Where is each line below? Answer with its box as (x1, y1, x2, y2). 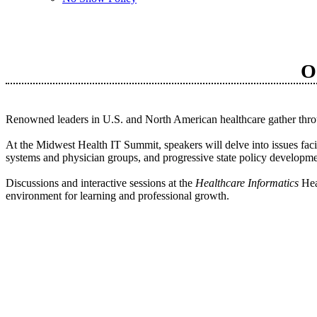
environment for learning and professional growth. (6, 190, 229, 202)
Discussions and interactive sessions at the (6, 177, 195, 189)
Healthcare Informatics (195, 177, 299, 189)
